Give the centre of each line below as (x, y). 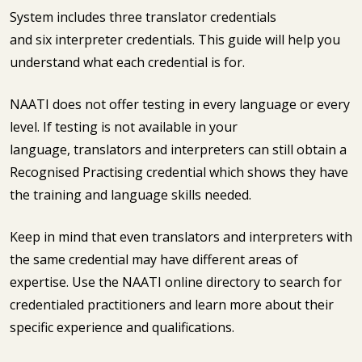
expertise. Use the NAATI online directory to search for (176, 282)
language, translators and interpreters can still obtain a (178, 149)
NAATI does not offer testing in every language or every (180, 104)
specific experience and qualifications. (124, 327)
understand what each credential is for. (129, 62)
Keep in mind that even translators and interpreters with (181, 237)
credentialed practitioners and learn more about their (172, 305)
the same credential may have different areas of (154, 259)
